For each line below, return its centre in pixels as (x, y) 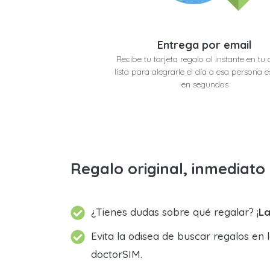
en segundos (205, 85)
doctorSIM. (117, 254)
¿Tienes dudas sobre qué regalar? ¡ (175, 212)
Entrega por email (205, 45)
